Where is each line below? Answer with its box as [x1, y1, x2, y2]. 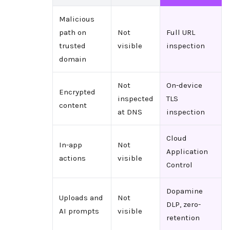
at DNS [117, 107, 142, 117]
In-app [59, 140, 82, 149]
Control [166, 160, 193, 169]
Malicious [59, 14, 94, 24]
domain [59, 54, 86, 64]
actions [59, 153, 86, 163]
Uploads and [59, 193, 103, 202]
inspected [117, 93, 154, 103]
